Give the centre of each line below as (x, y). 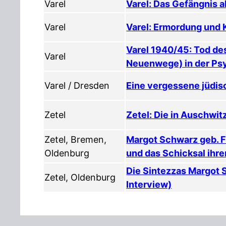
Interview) (149, 184)
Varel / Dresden (77, 85)
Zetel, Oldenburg (80, 177)
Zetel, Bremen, (76, 139)
